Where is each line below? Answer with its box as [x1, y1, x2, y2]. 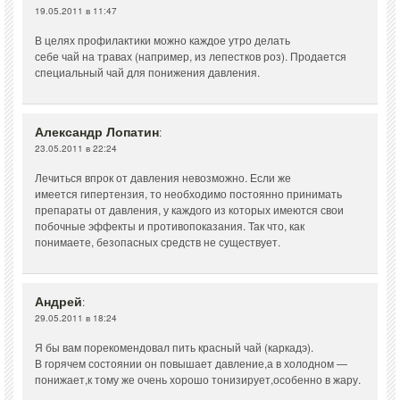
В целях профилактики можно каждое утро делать [35, 32, 290, 48]
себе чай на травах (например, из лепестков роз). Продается [35, 48, 346, 64]
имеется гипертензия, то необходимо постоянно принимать [35, 186, 342, 202]
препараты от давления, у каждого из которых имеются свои [35, 202, 344, 218]
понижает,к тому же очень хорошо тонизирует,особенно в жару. [35, 371, 361, 387]
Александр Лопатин [35, 122, 159, 141]
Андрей [35, 292, 82, 311]
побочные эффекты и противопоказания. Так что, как [35, 218, 304, 234]
